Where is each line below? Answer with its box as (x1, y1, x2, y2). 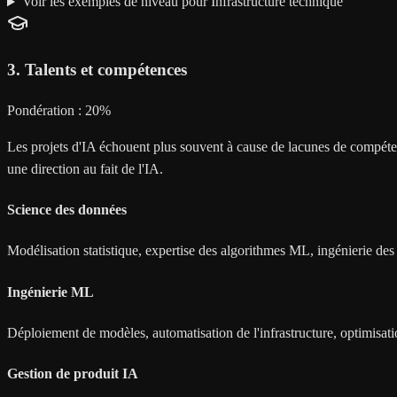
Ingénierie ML (7, 284, 94, 300)
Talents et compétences (25, 60, 187, 80)
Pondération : (7, 102, 82, 118)
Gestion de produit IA (7, 366, 138, 382)
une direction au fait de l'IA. (7, 160, 163, 176)
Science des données (7, 202, 127, 218)
